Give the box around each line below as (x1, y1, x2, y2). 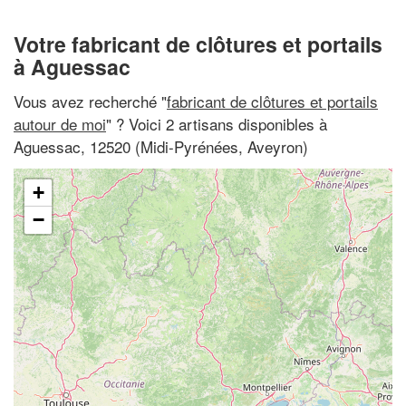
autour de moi (14, 111, 106, 135)
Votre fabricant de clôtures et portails (14, 29, 382, 59)
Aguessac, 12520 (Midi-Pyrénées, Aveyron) (14, 134, 308, 158)
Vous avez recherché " (14, 89, 167, 112)
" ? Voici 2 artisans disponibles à (106, 111, 327, 135)
